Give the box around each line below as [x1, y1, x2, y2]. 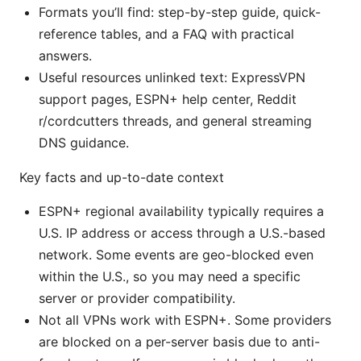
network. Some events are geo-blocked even [39, 247, 313, 263]
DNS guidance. [39, 135, 129, 151]
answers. [39, 48, 92, 64]
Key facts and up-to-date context [19, 169, 224, 186]
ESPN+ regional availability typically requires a [39, 203, 324, 220]
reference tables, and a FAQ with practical [39, 26, 294, 43]
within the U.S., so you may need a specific [39, 268, 301, 285]
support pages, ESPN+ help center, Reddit [39, 91, 297, 108]
